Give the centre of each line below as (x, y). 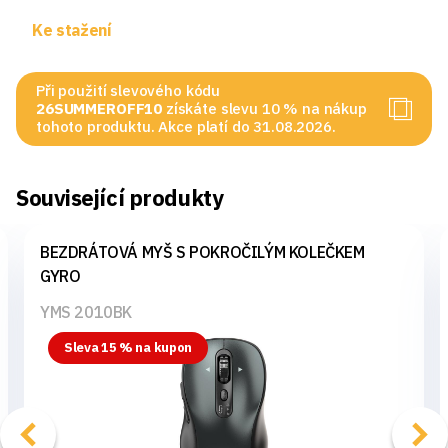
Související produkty (120, 197)
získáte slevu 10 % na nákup (266, 108)
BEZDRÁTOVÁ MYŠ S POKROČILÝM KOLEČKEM (202, 251)
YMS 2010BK (86, 311)
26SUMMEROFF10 (101, 108)
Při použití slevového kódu (128, 90)
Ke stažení (72, 29)
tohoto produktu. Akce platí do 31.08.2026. (186, 126)
